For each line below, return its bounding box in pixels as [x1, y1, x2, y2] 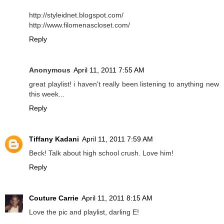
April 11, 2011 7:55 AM [73, 65, 144, 74]
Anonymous [29, 65, 70, 74]
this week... [29, 89, 64, 98]
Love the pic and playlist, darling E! [29, 207, 139, 216]
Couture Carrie [29, 193, 78, 202]
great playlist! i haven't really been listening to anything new [29, 79, 219, 88]
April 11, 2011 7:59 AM [82, 134, 153, 143]
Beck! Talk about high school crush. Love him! [29, 148, 173, 157]
